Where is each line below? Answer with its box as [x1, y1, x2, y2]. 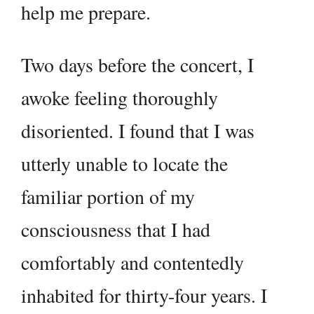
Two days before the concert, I [21, 51, 254, 78]
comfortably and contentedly [21, 249, 244, 276]
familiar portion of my [21, 183, 195, 210]
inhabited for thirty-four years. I [21, 282, 267, 309]
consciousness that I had [21, 216, 210, 243]
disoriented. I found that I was [21, 117, 254, 144]
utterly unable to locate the [21, 150, 228, 177]
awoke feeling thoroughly [21, 84, 218, 111]
